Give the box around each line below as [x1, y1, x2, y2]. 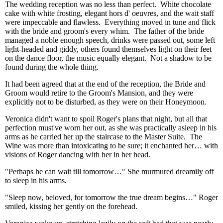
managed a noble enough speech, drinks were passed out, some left [5, 36, 215, 44]
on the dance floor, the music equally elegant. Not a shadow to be [5, 54, 212, 62]
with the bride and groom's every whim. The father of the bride [5, 27, 204, 35]
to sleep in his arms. [5, 176, 67, 185]
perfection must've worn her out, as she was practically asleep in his [5, 123, 217, 132]
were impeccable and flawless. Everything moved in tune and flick [5, 18, 216, 26]
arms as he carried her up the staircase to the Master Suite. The [5, 132, 202, 141]
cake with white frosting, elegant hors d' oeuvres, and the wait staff [5, 9, 214, 17]
